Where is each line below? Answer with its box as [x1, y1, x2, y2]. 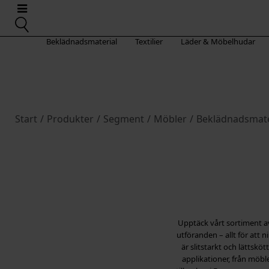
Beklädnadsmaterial [46, 36, 117, 47]
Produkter [47, 112, 94, 125]
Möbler [154, 112, 187, 125]
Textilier [134, 36, 163, 47]
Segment [103, 112, 144, 125]
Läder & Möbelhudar [180, 36, 255, 47]
